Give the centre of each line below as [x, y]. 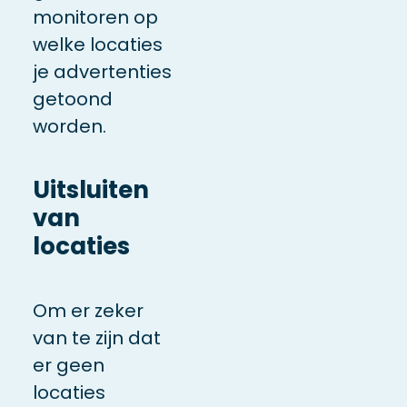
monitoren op [95, 18]
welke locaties [97, 45]
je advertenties [102, 72]
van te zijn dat [96, 338]
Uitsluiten [90, 190]
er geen [68, 366]
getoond [72, 99]
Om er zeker [88, 311]
